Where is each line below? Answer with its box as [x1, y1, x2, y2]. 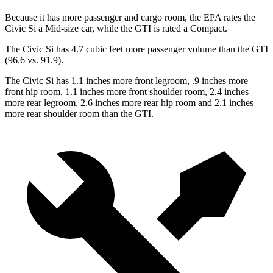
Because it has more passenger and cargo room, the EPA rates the [5, 12, 255, 23]
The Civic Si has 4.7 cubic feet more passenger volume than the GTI [5, 44, 268, 55]
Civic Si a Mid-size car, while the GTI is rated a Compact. [5, 23, 227, 34]
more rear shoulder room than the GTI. [5, 108, 154, 119]
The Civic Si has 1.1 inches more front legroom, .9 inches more [5, 76, 248, 87]
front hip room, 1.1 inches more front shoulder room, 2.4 [5, 87, 224, 97]
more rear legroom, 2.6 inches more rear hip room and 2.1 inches [5, 97, 253, 108]
